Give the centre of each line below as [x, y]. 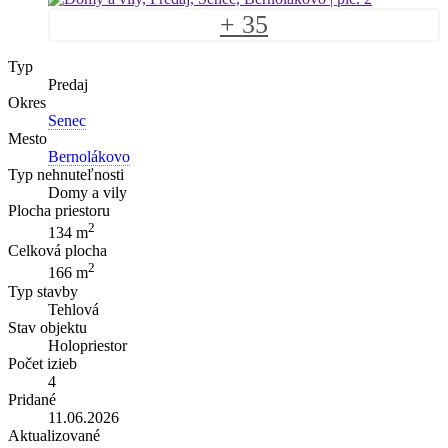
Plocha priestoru [59, 210]
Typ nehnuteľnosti [66, 174]
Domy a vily [87, 192]
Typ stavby [43, 291]
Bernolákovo [89, 156]
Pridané [32, 399]
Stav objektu [47, 327]
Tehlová [73, 309]
